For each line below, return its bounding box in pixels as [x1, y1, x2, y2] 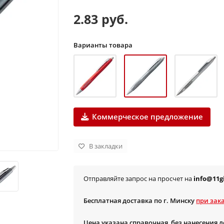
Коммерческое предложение [92, 111, 203, 122]
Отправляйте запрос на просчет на [83, 174, 194, 183]
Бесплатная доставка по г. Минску [83, 196, 196, 205]
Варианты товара [73, 40, 133, 49]
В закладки [89, 141, 123, 150]
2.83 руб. [73, 10, 128, 27]
